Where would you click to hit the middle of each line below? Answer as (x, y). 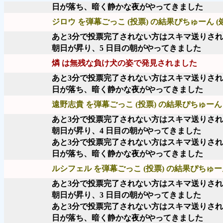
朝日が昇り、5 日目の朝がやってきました (126, 48)
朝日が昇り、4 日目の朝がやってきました (126, 131)
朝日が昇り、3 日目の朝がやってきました (126, 195)
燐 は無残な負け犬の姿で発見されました (124, 63)
